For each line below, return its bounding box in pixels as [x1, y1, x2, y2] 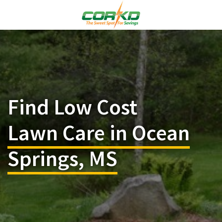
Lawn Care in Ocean [7, 119, 190, 146]
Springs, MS [7, 145, 117, 172]
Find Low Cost [7, 93, 137, 120]
